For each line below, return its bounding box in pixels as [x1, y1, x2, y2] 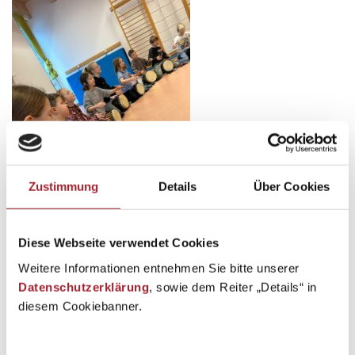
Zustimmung [28, 179, 99, 193]
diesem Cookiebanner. [18, 299, 142, 313]
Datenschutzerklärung [18, 280, 149, 294]
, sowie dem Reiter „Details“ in [149, 280, 317, 294]
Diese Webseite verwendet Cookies [18, 235, 219, 250]
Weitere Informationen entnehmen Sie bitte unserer [18, 261, 300, 275]
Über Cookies [253, 179, 330, 193]
